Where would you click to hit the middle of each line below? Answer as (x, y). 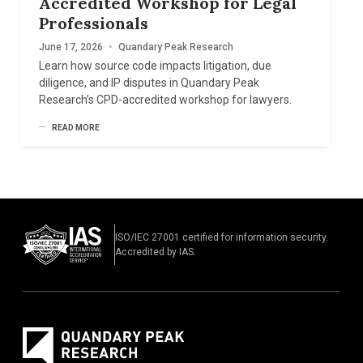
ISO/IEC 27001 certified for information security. (222, 238)
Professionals (94, 23)
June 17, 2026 (71, 47)
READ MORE (76, 128)
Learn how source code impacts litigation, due (156, 66)
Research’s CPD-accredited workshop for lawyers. (166, 100)
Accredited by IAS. (156, 252)
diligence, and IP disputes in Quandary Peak (149, 83)
